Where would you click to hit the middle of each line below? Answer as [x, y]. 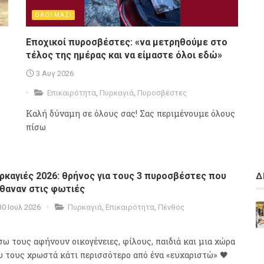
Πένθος [171, 207]
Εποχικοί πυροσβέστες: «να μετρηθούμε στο [127, 42]
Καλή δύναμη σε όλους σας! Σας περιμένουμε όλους [131, 114]
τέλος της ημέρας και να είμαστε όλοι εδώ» [124, 55]
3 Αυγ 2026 [55, 74]
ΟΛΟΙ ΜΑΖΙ [53, 15]
